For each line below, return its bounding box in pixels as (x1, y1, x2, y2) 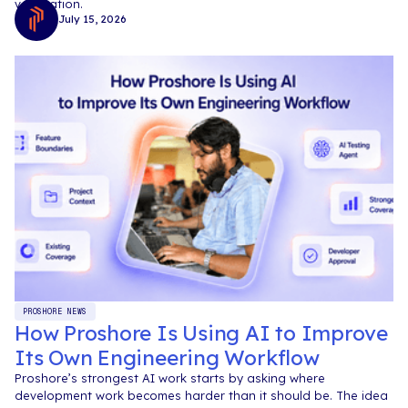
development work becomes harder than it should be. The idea (15, 388, 388, 403)
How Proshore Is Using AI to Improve (15, 320, 389, 347)
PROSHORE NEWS (23, 307, 87, 317)
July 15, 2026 (58, 12, 127, 25)
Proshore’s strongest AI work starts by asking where (15, 371, 325, 386)
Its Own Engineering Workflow (15, 344, 320, 372)
